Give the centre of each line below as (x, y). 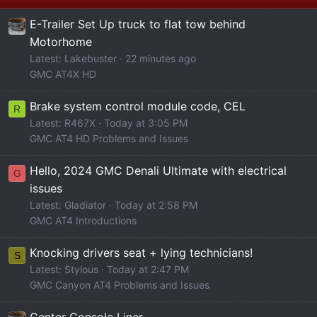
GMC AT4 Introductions (83, 220)
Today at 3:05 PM (146, 122)
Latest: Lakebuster (73, 58)
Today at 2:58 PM (156, 204)
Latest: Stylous (64, 269)
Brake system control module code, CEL (138, 106)
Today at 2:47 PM (148, 269)
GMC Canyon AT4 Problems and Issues (120, 284)
